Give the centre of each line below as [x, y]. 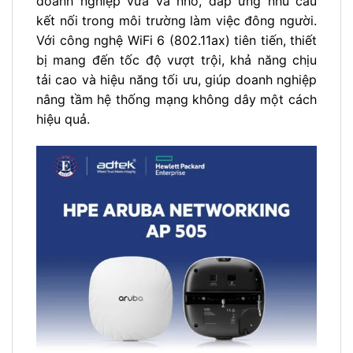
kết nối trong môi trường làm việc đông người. [176, 21]
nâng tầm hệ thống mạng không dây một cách [176, 100]
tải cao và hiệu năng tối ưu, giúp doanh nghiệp [176, 80]
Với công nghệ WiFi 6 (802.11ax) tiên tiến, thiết [176, 41]
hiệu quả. [63, 119]
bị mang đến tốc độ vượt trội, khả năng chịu [176, 60]
